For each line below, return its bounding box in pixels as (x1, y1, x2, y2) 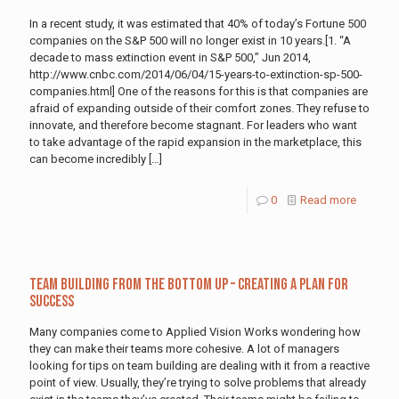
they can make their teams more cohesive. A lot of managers (29, 341, 339, 355)
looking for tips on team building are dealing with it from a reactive (29, 358, 370, 372)
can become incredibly (29, 151, 146, 166)
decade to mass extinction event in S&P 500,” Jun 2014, (29, 50, 311, 64)
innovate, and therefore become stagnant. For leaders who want (29, 118, 357, 132)
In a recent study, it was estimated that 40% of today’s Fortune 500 (29, 16, 366, 30)
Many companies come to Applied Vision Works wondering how (29, 324, 361, 338)
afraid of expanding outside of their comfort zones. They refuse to (29, 101, 370, 115)
